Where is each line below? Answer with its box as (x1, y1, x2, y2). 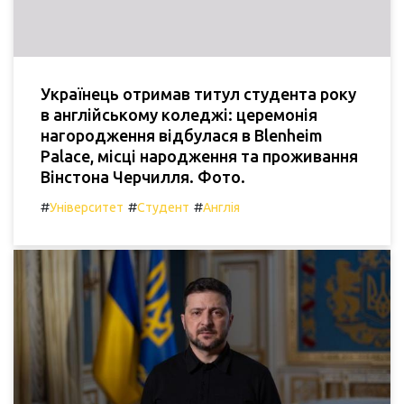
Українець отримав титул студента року (41, 85, 356, 104)
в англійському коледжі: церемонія (41, 106, 317, 124)
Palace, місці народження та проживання (41, 147, 358, 166)
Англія (203, 200, 240, 216)
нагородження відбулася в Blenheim (41, 126, 323, 145)
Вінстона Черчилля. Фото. (41, 168, 245, 187)
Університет (50, 200, 124, 216)
